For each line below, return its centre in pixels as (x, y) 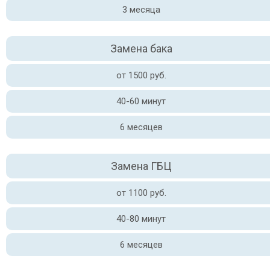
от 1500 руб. (141, 75)
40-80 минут (141, 219)
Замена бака (141, 49)
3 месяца (141, 10)
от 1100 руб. (141, 193)
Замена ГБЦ (141, 166)
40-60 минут (141, 101)
